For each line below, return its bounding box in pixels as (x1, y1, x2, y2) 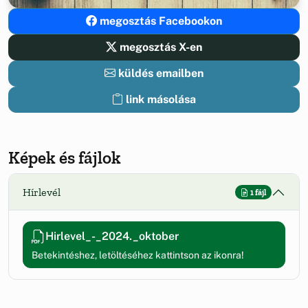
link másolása (126, 93, 196, 107)
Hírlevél (23, 186, 60, 199)
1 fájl (249, 188, 267, 198)
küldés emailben (115, 67, 203, 80)
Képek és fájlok (8, 147, 121, 168)
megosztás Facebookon (97, 14, 222, 28)
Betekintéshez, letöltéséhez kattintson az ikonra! (32, 250, 244, 261)
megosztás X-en (117, 41, 202, 54)
